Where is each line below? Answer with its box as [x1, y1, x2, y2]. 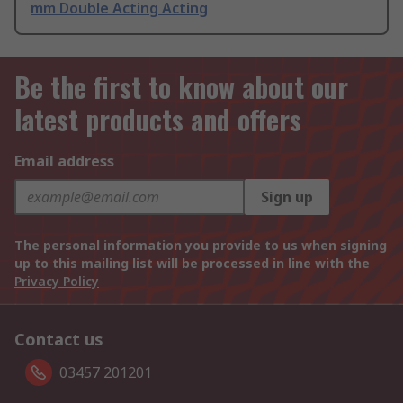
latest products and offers [14, 99, 301, 140]
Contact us [14, 328, 103, 351]
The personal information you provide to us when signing [14, 237, 387, 255]
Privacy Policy [14, 273, 99, 291]
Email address [14, 151, 114, 172]
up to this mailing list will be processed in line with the [14, 255, 370, 273]
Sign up [261, 187, 313, 208]
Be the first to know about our [14, 67, 348, 108]
